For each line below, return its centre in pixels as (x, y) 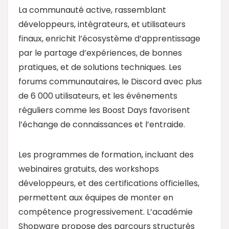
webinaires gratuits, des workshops (89, 169)
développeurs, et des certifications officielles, (109, 183)
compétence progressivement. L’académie (106, 212)
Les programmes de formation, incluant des (106, 154)
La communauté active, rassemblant (92, 10)
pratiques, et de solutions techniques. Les (100, 67)
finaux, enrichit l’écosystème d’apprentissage (109, 38)
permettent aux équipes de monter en (96, 197)
